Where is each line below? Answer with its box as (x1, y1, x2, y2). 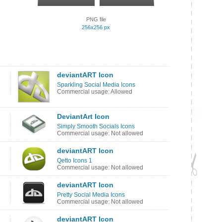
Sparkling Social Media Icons (57, 81, 135, 88)
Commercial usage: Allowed (57, 88, 132, 95)
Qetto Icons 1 (57, 157, 92, 164)
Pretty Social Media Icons (57, 191, 125, 198)
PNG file (86, 16, 106, 22)
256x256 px (82, 24, 110, 30)
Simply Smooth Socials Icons (57, 123, 135, 130)
